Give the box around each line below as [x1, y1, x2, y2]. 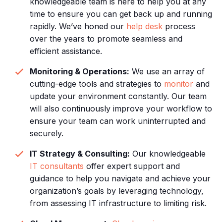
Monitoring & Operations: [30, 66, 130, 76]
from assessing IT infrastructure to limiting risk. [30, 198, 207, 208]
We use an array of [129, 66, 205, 76]
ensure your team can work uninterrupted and [30, 116, 206, 126]
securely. [30, 128, 64, 138]
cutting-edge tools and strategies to [30, 79, 165, 89]
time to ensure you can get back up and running [30, 9, 213, 19]
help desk [126, 21, 163, 31]
